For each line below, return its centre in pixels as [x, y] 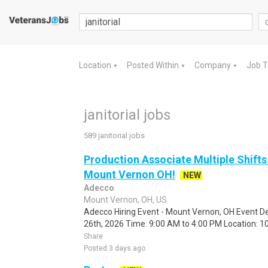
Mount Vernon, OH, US [125, 200]
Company [214, 65]
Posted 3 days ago [115, 248]
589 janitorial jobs [114, 135]
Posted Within [154, 65]
